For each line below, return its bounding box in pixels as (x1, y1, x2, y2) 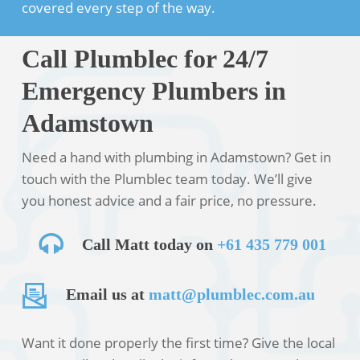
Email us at (66, 284, 149, 303)
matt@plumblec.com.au (149, 284, 316, 303)
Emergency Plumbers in (21, 77, 286, 106)
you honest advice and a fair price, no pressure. (21, 191, 317, 211)
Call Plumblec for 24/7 (21, 45, 268, 74)
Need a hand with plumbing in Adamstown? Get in (21, 148, 331, 167)
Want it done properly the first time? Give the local (21, 333, 335, 353)
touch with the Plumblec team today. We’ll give (21, 170, 313, 189)
